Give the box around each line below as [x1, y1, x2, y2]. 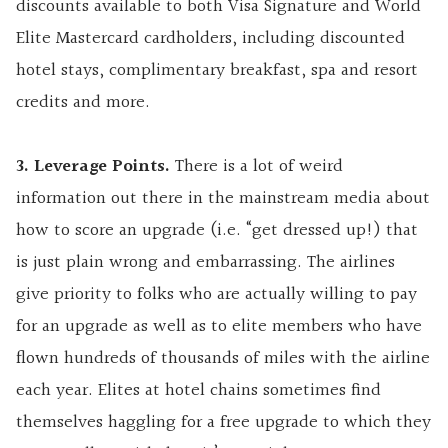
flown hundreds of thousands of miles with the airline [16, 344, 430, 374]
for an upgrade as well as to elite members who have [16, 312, 422, 342]
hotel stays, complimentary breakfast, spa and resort [16, 56, 418, 86]
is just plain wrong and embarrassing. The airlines [16, 248, 395, 278]
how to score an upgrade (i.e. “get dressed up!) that [16, 216, 418, 246]
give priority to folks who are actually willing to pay [16, 280, 417, 310]
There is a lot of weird [170, 152, 343, 182]
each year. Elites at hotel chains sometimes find [16, 376, 381, 406]
